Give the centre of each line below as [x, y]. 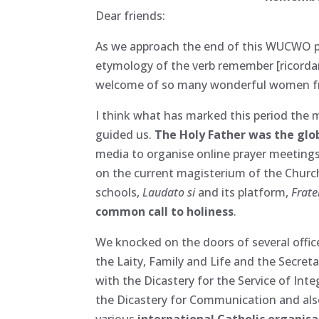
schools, [119, 192]
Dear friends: [131, 15]
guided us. [125, 134]
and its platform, [245, 192]
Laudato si [171, 192]
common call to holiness [165, 211]
